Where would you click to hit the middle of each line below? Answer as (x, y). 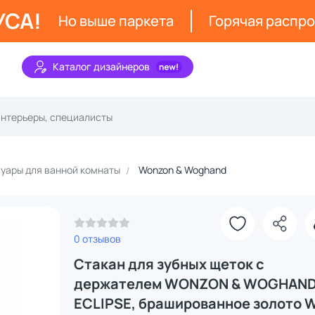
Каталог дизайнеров (101, 66)
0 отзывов (97, 239)
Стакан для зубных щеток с (169, 264)
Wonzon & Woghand (182, 170)
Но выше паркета (116, 21)
